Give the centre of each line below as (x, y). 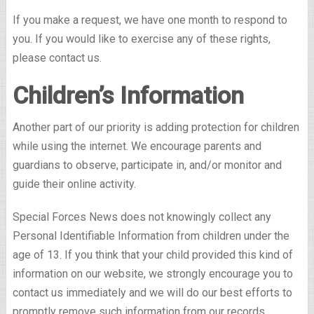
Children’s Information (128, 96)
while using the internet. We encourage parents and (137, 146)
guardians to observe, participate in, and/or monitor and (147, 165)
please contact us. (57, 58)
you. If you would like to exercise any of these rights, (141, 39)
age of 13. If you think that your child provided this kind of (152, 255)
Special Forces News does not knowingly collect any (142, 217)
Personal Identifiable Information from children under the (151, 236)
